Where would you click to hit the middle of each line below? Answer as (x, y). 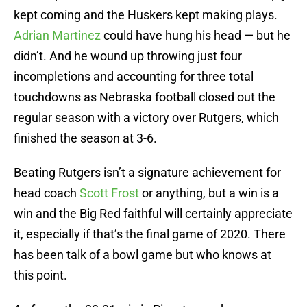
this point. (40, 275)
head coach (47, 193)
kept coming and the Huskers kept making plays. (146, 15)
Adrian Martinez (57, 36)
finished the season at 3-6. (85, 138)
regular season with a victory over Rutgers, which (146, 118)
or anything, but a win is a (209, 193)
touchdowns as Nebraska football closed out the (145, 97)
